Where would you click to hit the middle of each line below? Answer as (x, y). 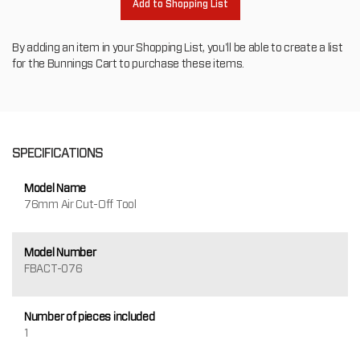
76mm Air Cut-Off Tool (80, 204)
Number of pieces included (90, 316)
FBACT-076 (53, 268)
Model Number (60, 252)
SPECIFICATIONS (57, 153)
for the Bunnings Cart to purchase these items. (129, 63)
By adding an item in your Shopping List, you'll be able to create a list (178, 47)
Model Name (55, 188)
